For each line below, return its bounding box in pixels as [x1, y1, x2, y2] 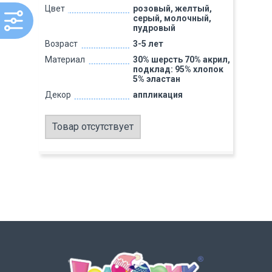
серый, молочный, [132, 13, 211, 23]
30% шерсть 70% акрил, [132, 55, 230, 64]
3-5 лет [132, 39, 163, 49]
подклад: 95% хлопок [132, 64, 223, 74]
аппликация [132, 90, 183, 100]
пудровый [132, 23, 175, 33]
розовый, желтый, [132, 4, 212, 13]
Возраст [45, 39, 78, 49]
